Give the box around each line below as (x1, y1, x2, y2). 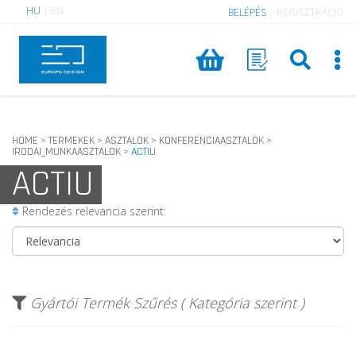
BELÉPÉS (228, 6, 266, 19)
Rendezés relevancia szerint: (19, 203, 166, 219)
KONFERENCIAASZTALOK (159, 133, 264, 148)
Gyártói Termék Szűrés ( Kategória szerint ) (30, 293, 304, 312)
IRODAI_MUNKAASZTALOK (12, 145, 121, 159)
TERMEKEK (48, 133, 95, 148)
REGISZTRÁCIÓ (277, 6, 344, 19)
